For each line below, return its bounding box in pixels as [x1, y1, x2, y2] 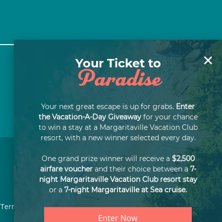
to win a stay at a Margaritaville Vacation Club [38, 123, 198, 132]
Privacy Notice [61, 202, 110, 212]
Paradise [75, 67, 161, 92]
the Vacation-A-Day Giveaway [38, 112, 141, 122]
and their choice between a [92, 165, 190, 174]
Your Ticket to [75, 56, 161, 71]
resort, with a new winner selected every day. [40, 133, 196, 143]
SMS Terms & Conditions [125, 202, 210, 212]
